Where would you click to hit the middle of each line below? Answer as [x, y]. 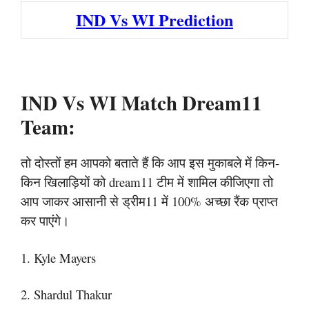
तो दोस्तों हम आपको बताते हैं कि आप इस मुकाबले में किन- [150, 162]
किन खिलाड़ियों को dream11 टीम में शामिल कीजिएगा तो [147, 182]
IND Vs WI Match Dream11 [141, 103]
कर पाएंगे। [45, 220]
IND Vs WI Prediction [154, 20]
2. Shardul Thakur [66, 294]
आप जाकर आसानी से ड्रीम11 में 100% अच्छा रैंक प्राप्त [149, 201]
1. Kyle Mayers [58, 257]
